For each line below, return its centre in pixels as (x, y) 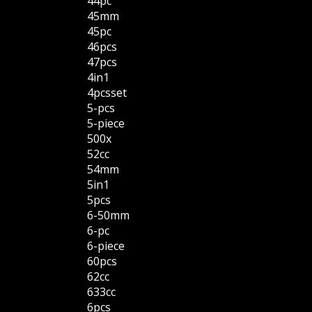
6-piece (106, 246)
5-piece (106, 124)
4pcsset (107, 93)
